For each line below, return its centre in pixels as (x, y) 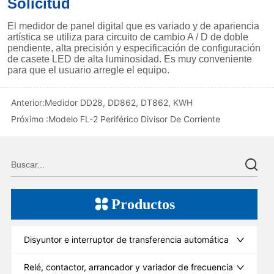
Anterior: (28, 102)
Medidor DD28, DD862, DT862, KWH (119, 102)
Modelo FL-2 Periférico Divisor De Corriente (135, 119)
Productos (143, 204)
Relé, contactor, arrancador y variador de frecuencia (129, 267)
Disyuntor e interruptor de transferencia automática (127, 239)
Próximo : (30, 119)
